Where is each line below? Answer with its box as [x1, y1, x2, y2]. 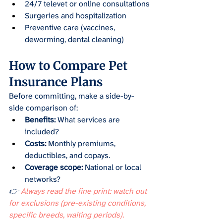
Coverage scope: [25, 162, 83, 173]
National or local [83, 162, 143, 173]
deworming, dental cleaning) [25, 34, 124, 45]
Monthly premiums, [46, 138, 117, 149]
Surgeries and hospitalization [25, 10, 126, 21]
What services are [55, 114, 122, 125]
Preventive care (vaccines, [25, 22, 117, 33]
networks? [25, 174, 60, 185]
